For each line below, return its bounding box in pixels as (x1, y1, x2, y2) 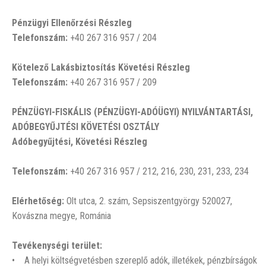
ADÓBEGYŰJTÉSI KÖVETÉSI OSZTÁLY (12, 121, 159, 132)
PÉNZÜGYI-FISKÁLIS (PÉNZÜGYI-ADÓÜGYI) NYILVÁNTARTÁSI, (12, 106, 253, 118)
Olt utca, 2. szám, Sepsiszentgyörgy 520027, (64, 195, 232, 207)
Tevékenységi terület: (12, 240, 102, 251)
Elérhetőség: (12, 195, 64, 207)
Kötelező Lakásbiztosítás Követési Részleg (12, 62, 190, 73)
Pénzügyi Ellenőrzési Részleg (12, 17, 132, 28)
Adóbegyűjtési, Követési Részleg (12, 136, 147, 147)
